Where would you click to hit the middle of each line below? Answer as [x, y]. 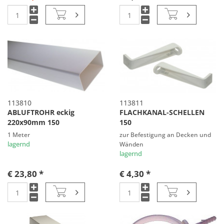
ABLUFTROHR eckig [41, 112]
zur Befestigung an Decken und [165, 135]
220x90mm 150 [34, 122]
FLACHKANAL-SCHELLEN [162, 112]
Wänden [131, 144]
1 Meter [19, 135]
